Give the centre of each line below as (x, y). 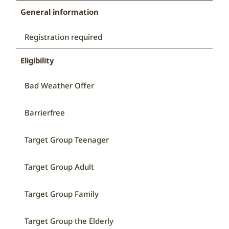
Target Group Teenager (67, 139)
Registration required (63, 37)
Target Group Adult (59, 166)
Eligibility (37, 60)
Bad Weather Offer (59, 85)
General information (59, 12)
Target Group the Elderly (69, 221)
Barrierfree (45, 112)
